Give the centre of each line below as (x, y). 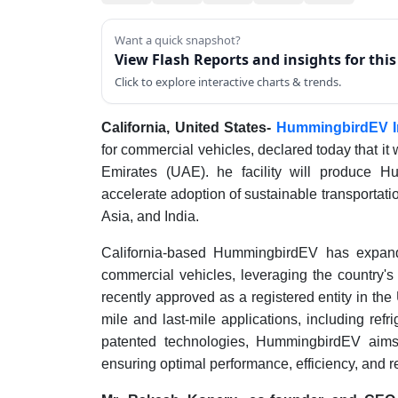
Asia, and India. (150, 216)
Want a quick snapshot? (178, 40)
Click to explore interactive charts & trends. (228, 82)
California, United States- (189, 127)
